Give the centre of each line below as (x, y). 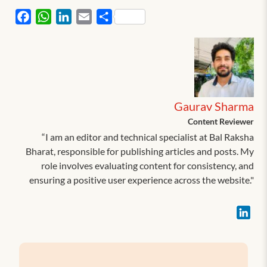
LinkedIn (90, 15)
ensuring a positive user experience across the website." (141, 179)
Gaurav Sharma (214, 106)
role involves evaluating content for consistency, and (147, 165)
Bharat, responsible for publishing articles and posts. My (139, 151)
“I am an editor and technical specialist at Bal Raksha (148, 136)
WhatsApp (74, 15)
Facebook (51, 15)
